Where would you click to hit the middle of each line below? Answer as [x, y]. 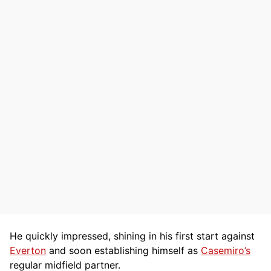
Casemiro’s [226, 250]
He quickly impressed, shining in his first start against [132, 236]
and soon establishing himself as [123, 250]
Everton [28, 250]
